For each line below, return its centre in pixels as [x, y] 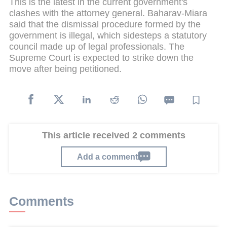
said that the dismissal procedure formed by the [105, 24]
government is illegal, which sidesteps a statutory [108, 35]
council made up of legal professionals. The [97, 46]
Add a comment [107, 157]
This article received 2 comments [113, 136]
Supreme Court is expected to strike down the [101, 58]
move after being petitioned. [67, 69]
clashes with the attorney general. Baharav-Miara [108, 13]
